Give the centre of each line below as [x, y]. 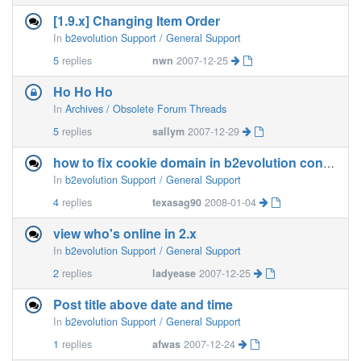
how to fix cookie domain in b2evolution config [329, 163]
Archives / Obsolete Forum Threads [146, 109]
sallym [169, 131]
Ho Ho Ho [83, 91]
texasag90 [177, 202]
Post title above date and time [143, 304]
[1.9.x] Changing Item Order [137, 21]
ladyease [174, 273]
